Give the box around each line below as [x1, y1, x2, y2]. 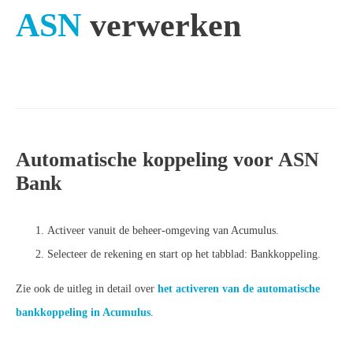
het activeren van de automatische [158, 282, 320, 295]
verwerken [81, 6, 241, 43]
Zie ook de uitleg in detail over [16, 282, 158, 295]
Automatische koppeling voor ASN [16, 147, 319, 171]
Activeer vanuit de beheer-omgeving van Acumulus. [47, 224, 279, 236]
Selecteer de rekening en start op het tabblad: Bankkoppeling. [47, 247, 321, 260]
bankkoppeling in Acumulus [16, 306, 150, 318]
